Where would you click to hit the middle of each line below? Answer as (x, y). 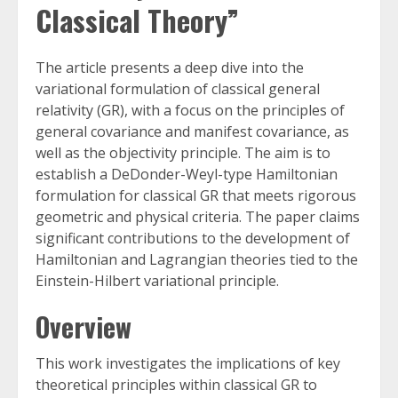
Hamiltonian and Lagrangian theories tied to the (197, 260)
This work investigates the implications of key (188, 364)
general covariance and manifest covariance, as (192, 132)
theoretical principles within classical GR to (176, 385)
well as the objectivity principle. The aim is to (183, 153)
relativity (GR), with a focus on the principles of (190, 111)
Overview (84, 327)
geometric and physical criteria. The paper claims (198, 217)
